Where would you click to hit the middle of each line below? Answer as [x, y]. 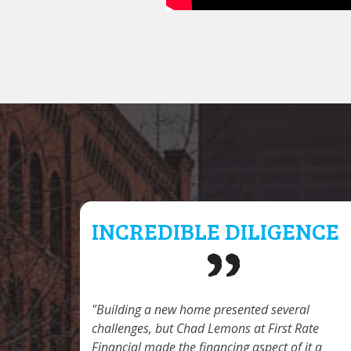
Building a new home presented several [203, 309]
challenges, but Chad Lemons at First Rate [205, 328]
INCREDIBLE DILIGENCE [215, 230]
